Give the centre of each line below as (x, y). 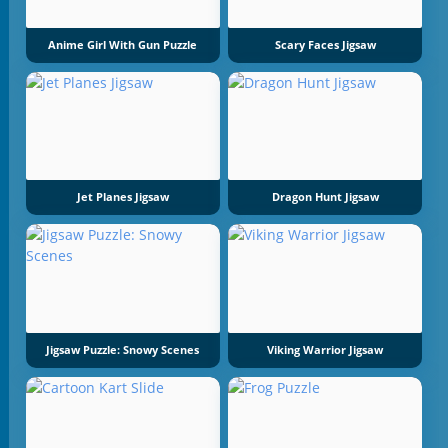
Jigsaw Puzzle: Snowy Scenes (123, 349)
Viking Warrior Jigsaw (325, 349)
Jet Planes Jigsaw (122, 197)
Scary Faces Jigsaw (325, 44)
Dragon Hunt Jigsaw (325, 197)
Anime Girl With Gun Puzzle (123, 44)
